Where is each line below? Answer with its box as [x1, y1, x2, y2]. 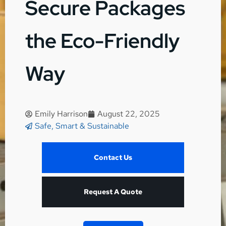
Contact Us [94, 153, 132, 162]
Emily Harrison [35, 108, 88, 120]
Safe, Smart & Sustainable [35, 121, 129, 132]
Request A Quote [84, 187, 142, 197]
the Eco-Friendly [25, 27, 180, 54]
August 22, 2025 [97, 108, 160, 120]
